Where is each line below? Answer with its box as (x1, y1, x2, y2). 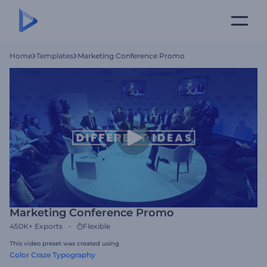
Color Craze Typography (10, 250, 95, 259)
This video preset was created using (10, 240, 119, 247)
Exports (35, 222, 63, 231)
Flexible (83, 222, 110, 231)
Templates (36, 51, 73, 60)
